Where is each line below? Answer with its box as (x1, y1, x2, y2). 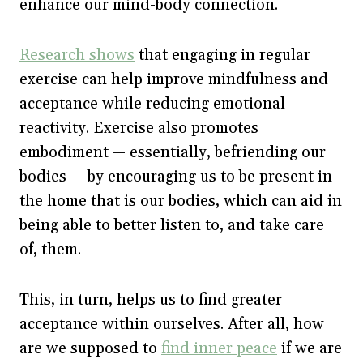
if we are (277, 338, 342, 358)
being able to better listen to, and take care (19, 215, 324, 235)
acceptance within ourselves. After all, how (19, 314, 324, 334)
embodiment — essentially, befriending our (19, 142, 326, 162)
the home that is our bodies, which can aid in (19, 190, 342, 211)
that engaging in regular (135, 45, 310, 65)
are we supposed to (19, 338, 161, 358)
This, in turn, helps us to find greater (19, 289, 282, 310)
